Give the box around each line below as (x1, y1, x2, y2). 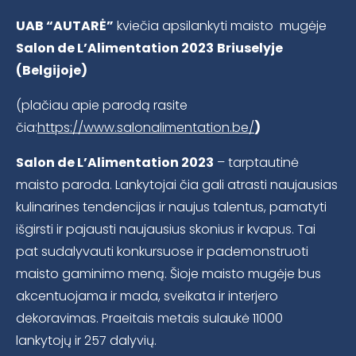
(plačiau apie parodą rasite (16, 96, 188, 115)
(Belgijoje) (16, 61, 87, 80)
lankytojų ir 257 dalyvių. (16, 331, 157, 350)
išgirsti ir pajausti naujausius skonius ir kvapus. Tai (16, 220, 315, 239)
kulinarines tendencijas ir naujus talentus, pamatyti (16, 198, 327, 217)
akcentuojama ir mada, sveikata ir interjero (16, 287, 278, 306)
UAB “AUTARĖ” (16, 17, 114, 36)
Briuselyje (217, 39, 283, 58)
